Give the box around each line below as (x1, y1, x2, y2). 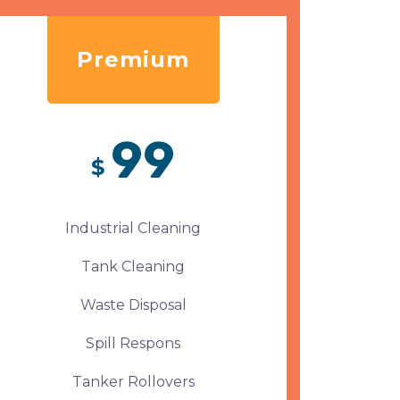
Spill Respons (86, 335, 181, 352)
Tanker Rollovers (71, 373, 195, 390)
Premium (77, 46, 190, 72)
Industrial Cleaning (65, 220, 202, 237)
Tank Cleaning (81, 258, 186, 275)
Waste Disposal (79, 296, 187, 313)
